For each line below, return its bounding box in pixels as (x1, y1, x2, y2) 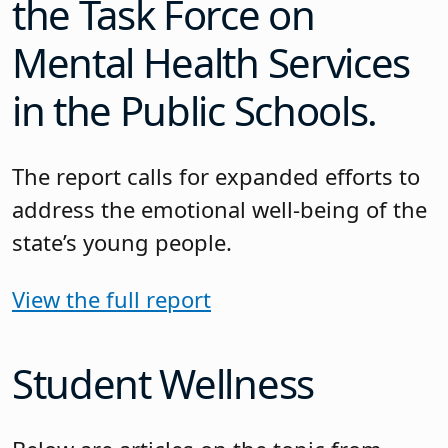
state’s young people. (12, 226, 232, 257)
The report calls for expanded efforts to (12, 160, 420, 191)
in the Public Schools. (12, 83, 377, 139)
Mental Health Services (12, 35, 410, 91)
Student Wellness (12, 356, 314, 412)
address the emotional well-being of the (12, 193, 427, 224)
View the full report (12, 283, 211, 314)
